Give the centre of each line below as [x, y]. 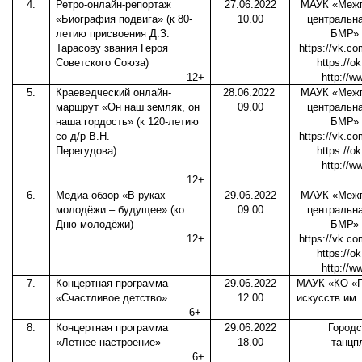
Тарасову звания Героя [112, 48]
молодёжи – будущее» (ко [120, 210]
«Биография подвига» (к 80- [124, 19]
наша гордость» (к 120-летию [128, 122]
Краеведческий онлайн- [114, 93]
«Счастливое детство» [112, 298]
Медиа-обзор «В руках [111, 196]
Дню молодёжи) [95, 225]
